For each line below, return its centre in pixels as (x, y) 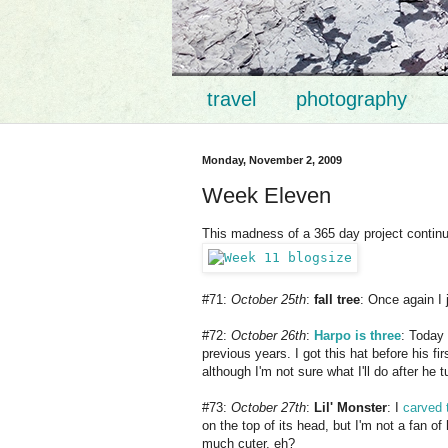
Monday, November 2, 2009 (272, 160)
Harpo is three (357, 335)
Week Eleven (266, 195)
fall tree (337, 299)
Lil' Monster (350, 407)
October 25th (268, 299)
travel (231, 99)
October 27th (268, 407)
